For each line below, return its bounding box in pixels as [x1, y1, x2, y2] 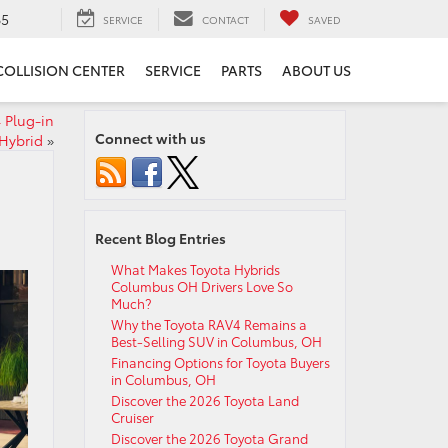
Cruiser [110, 408, 154, 426]
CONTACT [202, 11, 249, 27]
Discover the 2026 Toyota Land [110, 391, 299, 409]
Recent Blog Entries [94, 228, 226, 248]
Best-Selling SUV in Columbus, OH [110, 332, 322, 350]
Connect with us [94, 128, 206, 148]
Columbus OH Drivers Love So [110, 277, 293, 295]
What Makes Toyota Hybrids [110, 260, 280, 278]
